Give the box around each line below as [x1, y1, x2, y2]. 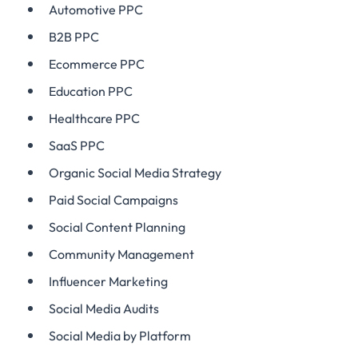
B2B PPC [49, 29, 99, 45]
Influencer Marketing [49, 273, 168, 289]
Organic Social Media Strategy [49, 165, 221, 181]
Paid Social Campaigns [49, 192, 178, 208]
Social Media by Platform [49, 328, 191, 344]
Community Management [49, 246, 194, 262]
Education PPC [49, 83, 133, 99]
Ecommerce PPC [49, 56, 145, 72]
